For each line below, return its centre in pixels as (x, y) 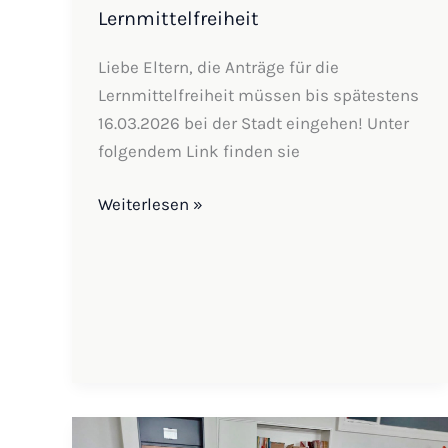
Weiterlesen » (150, 204)
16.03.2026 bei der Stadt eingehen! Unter (253, 122)
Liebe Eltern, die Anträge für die (218, 66)
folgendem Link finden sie (198, 150)
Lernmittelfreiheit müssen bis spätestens (258, 94)
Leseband (133, 430)
